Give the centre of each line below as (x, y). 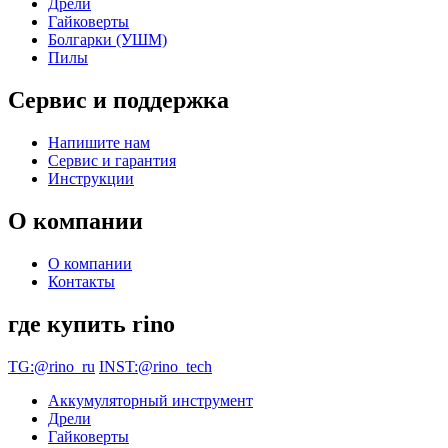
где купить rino (91, 323)
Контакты (81, 281)
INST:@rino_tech (155, 366)
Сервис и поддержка (118, 100)
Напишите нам (99, 143)
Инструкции (91, 179)
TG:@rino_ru (51, 366)
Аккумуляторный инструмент (150, 400)
